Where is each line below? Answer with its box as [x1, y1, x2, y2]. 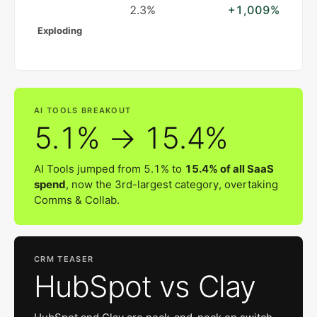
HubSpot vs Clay [34, 267, 256, 304]
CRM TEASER [34, 253, 94, 264]
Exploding [38, 24, 82, 36]
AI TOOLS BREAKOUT [34, 105, 132, 115]
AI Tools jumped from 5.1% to [34, 161, 185, 175]
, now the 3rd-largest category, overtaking [66, 177, 278, 191]
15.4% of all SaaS [185, 161, 274, 175]
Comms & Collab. [34, 192, 120, 207]
